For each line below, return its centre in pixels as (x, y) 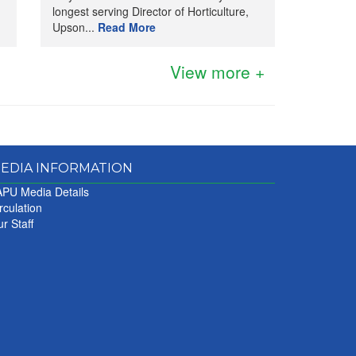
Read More (126, 27)
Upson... (75, 27)
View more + (217, 72)
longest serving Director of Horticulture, (150, 11)
